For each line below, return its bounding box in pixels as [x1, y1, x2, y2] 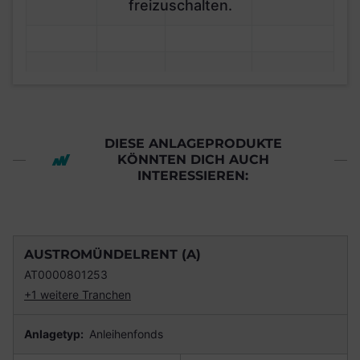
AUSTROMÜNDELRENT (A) [24, 247, 201, 263]
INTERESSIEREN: [137, 168, 248, 184]
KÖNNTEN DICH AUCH [117, 152, 269, 168]
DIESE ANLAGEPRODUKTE [104, 136, 282, 152]
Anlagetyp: [24, 327, 86, 342]
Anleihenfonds [86, 327, 163, 342]
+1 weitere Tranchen [24, 288, 131, 302]
